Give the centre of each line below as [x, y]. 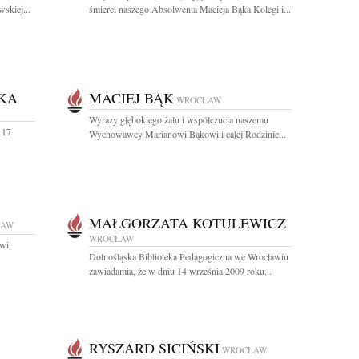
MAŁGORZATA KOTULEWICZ [188, 223]
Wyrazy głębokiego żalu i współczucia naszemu [179, 119]
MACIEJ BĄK [131, 98]
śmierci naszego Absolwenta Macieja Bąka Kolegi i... [190, 9]
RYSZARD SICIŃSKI [154, 348]
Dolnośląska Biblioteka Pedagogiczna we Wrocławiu [189, 256]
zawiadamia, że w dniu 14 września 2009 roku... [180, 271]
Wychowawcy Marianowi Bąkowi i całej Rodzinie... [188, 134]
